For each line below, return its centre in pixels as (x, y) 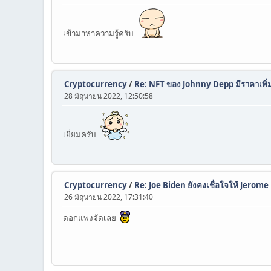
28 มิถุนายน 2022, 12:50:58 (109, 96)
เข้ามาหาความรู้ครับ (100, 33)
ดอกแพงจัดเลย (91, 218)
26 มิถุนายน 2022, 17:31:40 (109, 197)
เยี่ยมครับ (81, 134)
